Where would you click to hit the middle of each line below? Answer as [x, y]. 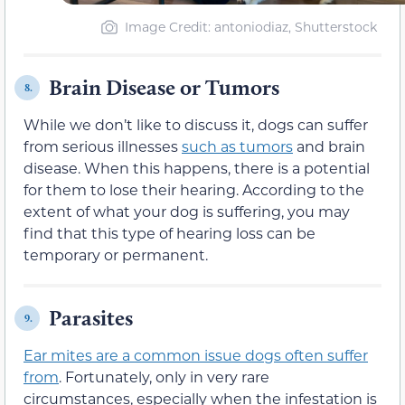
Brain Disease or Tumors [164, 88]
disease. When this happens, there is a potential [197, 168]
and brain [329, 146]
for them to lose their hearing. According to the [194, 190]
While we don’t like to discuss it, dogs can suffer [196, 125]
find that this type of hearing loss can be [170, 233]
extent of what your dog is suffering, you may [187, 212]
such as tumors [237, 146]
